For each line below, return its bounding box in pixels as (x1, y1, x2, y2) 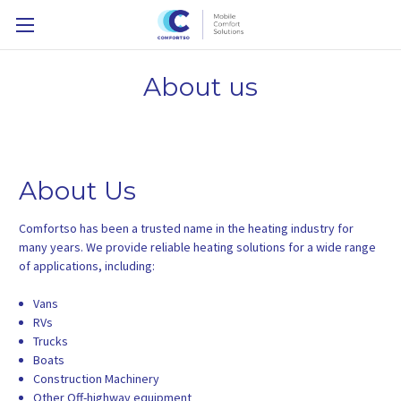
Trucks (33, 332, 69, 349)
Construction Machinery (33, 370, 160, 387)
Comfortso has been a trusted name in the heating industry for (19, 219, 354, 236)
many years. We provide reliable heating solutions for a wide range (19, 238, 376, 255)
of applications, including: (19, 257, 155, 274)
